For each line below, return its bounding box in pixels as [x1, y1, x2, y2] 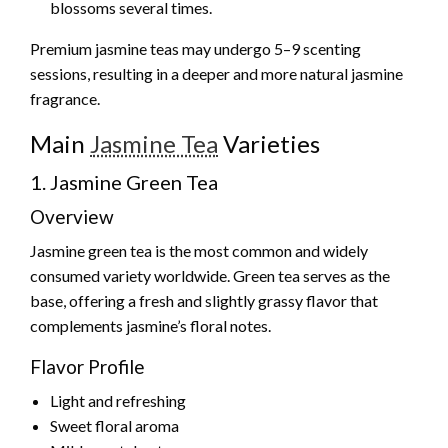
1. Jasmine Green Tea [30, 170, 218, 195]
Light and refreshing [50, 391, 186, 411]
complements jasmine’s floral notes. [30, 316, 271, 336]
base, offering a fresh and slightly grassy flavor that [30, 291, 378, 311]
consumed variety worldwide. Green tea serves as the [30, 266, 390, 286]
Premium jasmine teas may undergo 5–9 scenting [30, 39, 361, 59]
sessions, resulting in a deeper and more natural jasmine [30, 64, 403, 84]
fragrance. [30, 89, 100, 109]
